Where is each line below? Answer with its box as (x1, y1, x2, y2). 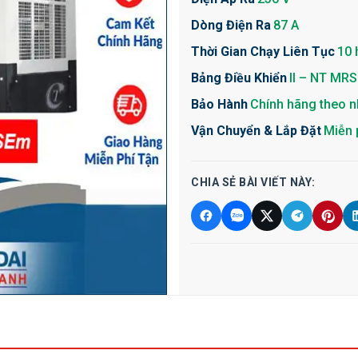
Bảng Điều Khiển (191, 70, 287, 86)
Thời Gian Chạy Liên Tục (191, 44, 335, 59)
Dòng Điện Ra (191, 18, 271, 33)
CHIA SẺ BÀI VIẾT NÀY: (191, 176, 316, 189)
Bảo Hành (191, 97, 248, 112)
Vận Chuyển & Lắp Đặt (191, 123, 321, 138)
